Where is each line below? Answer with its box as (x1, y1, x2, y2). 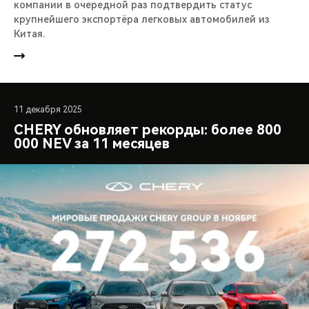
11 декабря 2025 (14, 104, 82, 114)
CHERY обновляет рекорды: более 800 (14, 121, 281, 138)
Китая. (14, 28, 45, 39)
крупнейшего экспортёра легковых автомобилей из (14, 13, 270, 25)
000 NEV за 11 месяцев (14, 134, 170, 152)
